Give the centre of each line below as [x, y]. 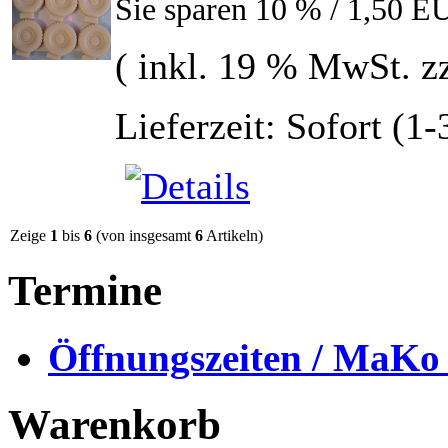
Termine [85, 291]
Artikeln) [233, 235]
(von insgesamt [143, 235]
